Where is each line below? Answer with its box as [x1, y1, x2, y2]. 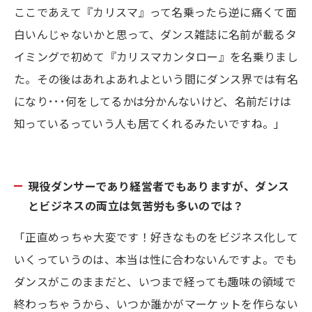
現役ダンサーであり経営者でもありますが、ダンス [28, 177, 290, 194]
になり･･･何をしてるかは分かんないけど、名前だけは [14, 92, 292, 109]
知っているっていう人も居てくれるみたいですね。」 [14, 114, 286, 132]
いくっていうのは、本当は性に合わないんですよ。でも [14, 250, 297, 267]
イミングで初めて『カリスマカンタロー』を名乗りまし [14, 47, 299, 65]
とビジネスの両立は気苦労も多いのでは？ [28, 196, 244, 214]
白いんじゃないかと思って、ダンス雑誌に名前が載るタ [14, 25, 297, 42]
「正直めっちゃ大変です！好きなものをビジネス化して [14, 228, 298, 245]
